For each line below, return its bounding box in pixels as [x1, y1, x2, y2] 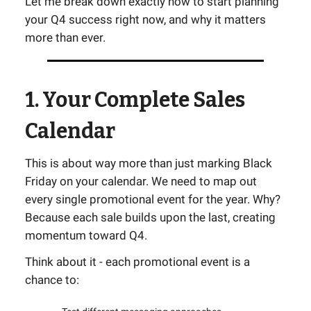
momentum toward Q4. [25, 228, 147, 242]
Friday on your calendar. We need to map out [25, 174, 257, 188]
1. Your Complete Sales [25, 87, 245, 112]
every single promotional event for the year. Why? [25, 192, 280, 206]
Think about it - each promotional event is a [25, 255, 250, 269]
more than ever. [25, 31, 106, 44]
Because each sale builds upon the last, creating [25, 210, 276, 224]
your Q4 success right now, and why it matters [25, 12, 266, 26]
